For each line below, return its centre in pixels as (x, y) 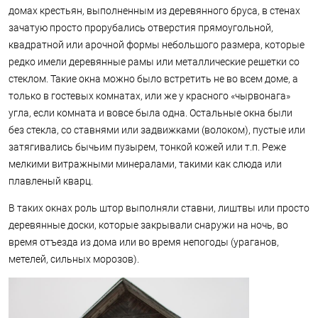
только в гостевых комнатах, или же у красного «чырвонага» (149, 95)
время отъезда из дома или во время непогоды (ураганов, (144, 242)
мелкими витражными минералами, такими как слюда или (145, 164)
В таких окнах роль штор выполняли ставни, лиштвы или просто (159, 208)
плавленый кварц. (51, 181)
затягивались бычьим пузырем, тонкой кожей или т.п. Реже (147, 147)
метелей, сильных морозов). (74, 259)
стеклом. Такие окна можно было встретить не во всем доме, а (153, 78)
